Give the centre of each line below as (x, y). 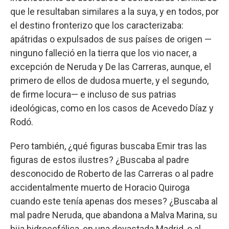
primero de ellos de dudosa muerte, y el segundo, (109, 80)
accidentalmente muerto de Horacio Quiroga (100, 187)
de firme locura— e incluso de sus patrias (93, 94)
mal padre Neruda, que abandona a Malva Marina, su (114, 215)
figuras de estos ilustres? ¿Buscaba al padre (100, 159)
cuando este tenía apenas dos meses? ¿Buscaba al (114, 201)
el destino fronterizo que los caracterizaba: (97, 25)
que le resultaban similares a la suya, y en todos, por (114, 11)
